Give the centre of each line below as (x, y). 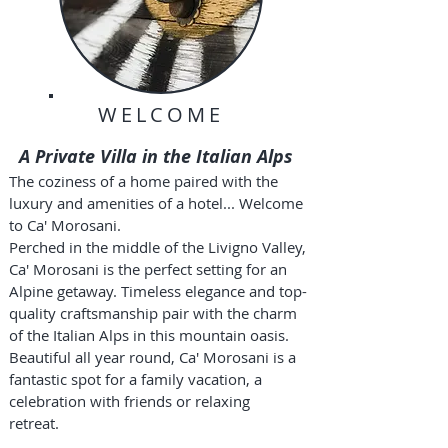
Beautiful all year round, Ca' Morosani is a (152, 357)
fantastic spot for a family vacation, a (135, 379)
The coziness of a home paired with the (143, 181)
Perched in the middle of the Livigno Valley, (157, 247)
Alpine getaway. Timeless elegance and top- (158, 291)
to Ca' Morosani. (67, 225)
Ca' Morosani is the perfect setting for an (148, 269)
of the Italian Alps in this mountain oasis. (151, 335)
